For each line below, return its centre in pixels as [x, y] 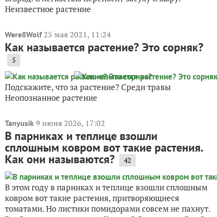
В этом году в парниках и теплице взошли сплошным [106, 187]
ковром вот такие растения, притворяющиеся [92, 198]
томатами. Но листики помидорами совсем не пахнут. [108, 209]
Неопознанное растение [51, 98]
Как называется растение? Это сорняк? [104, 47]
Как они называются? [60, 159]
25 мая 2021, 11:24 [77, 35]
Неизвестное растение [48, 9]
